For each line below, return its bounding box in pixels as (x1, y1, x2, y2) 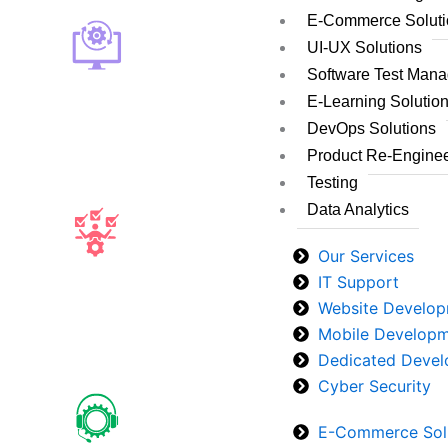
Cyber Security (318, 376, 432, 396)
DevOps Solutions (307, 120, 437, 137)
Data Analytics (307, 201, 410, 218)
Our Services (318, 246, 415, 266)
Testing (307, 174, 359, 191)
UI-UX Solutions (307, 39, 423, 56)
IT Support (318, 272, 400, 292)
